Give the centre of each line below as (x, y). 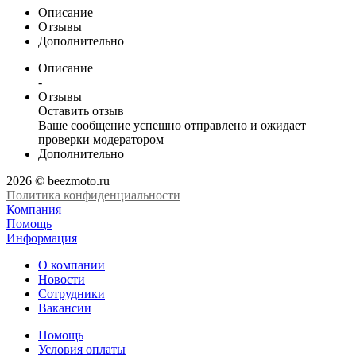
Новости (62, 279)
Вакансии (65, 308)
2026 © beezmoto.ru (58, 180)
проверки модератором (101, 139)
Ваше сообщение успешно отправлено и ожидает (172, 125)
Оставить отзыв (81, 110)
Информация (42, 238)
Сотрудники (72, 293)
